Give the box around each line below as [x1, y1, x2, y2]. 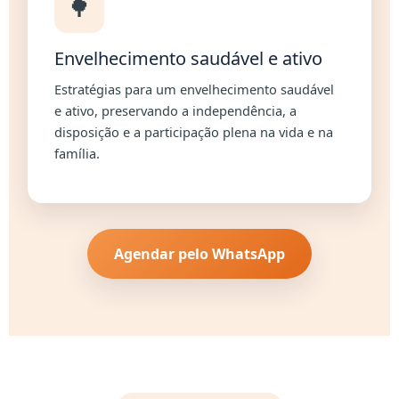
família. [54, 144, 101, 163]
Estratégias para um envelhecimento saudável [54, 80, 335, 99]
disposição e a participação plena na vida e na [54, 123, 334, 142]
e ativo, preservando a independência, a [54, 102, 297, 120]
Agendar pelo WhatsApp [114, 243, 285, 264]
